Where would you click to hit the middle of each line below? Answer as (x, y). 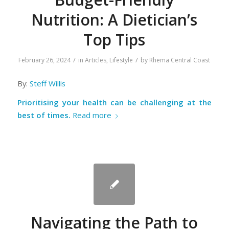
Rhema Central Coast (180, 60)
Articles (96, 60)
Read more (92, 115)
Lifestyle (121, 60)
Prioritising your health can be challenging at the (114, 102)
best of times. (44, 115)
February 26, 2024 (45, 60)
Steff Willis (47, 83)
